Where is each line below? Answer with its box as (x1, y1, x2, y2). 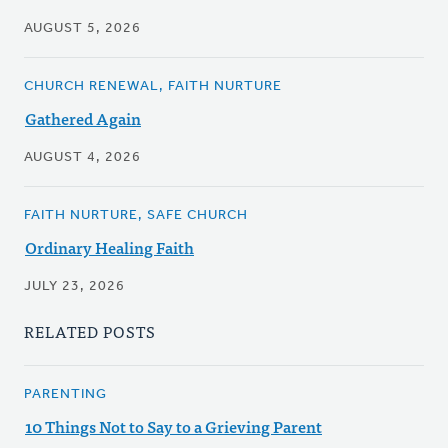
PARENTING (24, 387, 107, 403)
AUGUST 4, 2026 (24, 150, 141, 166)
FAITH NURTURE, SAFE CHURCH (24, 208, 248, 224)
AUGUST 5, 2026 (24, 21, 141, 37)
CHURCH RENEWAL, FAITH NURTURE (24, 79, 282, 95)
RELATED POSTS (24, 318, 156, 345)
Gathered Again (25, 105, 141, 132)
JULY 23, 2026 (24, 279, 125, 295)
